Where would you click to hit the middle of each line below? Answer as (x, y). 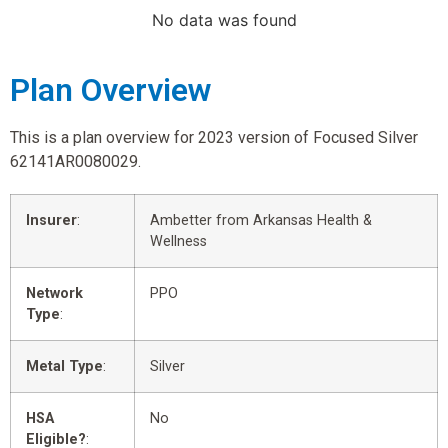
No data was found (224, 19)
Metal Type (64, 366)
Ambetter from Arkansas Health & (261, 220)
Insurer (51, 220)
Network (54, 293)
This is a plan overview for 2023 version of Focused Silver (214, 137)
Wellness (178, 241)
